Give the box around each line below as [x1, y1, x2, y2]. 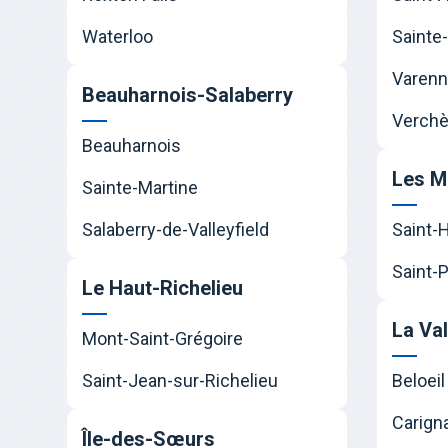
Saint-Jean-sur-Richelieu [82, 370, 279, 392]
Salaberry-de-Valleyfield [82, 219, 270, 241]
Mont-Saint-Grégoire [82, 328, 244, 350]
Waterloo [82, 26, 154, 48]
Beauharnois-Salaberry [82, 83, 294, 108]
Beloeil [392, 370, 446, 392]
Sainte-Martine [82, 177, 199, 199]
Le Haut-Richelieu [82, 276, 244, 301]
